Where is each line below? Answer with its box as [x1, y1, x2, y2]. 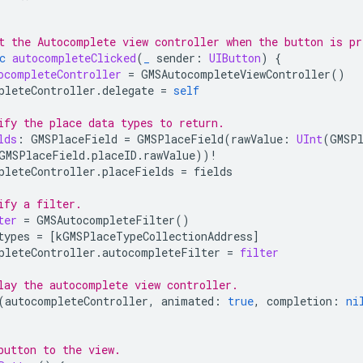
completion [267, 293, 332, 309]
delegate [102, 82, 154, 98]
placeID [92, 147, 137, 163]
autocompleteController [5, 293, 148, 309]
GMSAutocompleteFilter [36, 211, 175, 228]
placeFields [102, 163, 174, 179]
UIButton [209, 49, 261, 66]
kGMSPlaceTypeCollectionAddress [56, 228, 253, 244]
